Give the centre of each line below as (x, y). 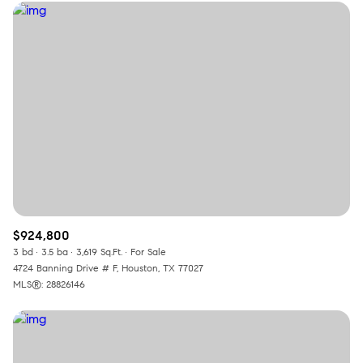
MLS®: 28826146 (49, 284)
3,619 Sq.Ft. (99, 251)
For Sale (148, 251)
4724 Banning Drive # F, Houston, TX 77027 (108, 267)
